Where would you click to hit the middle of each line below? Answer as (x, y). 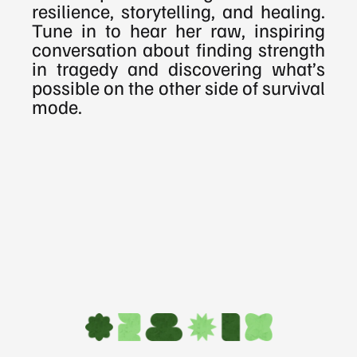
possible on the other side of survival (178, 86)
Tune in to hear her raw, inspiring (178, 29)
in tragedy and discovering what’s (178, 67)
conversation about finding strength (178, 48)
